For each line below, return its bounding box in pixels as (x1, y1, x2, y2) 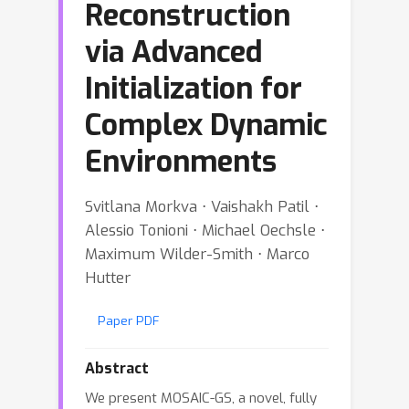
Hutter (85, 267, 131, 288)
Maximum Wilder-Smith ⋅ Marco (85, 244, 309, 264)
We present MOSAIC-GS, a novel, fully (85, 389, 317, 407)
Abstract (85, 359, 149, 378)
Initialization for (85, 69, 302, 108)
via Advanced (85, 33, 262, 71)
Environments (85, 142, 277, 181)
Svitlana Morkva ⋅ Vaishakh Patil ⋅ (85, 196, 319, 216)
